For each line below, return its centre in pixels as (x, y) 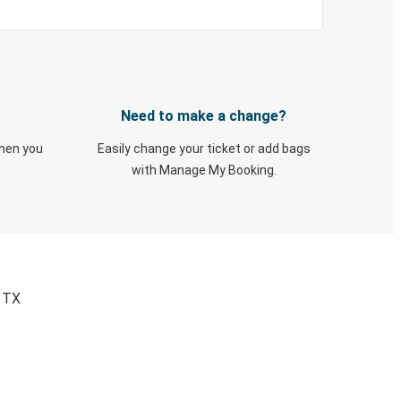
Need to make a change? (204, 116)
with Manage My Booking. (204, 170)
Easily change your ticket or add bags (204, 149)
